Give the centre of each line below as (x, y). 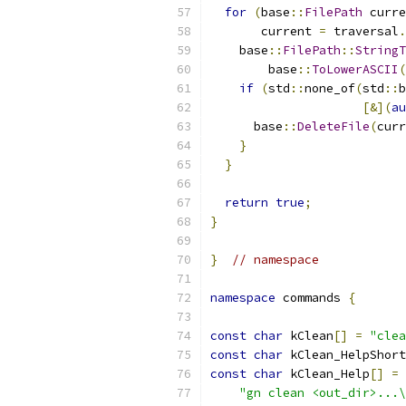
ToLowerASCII (355, 69)
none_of (330, 88)
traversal (362, 31)
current (265, 31)
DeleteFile (333, 126)
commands (312, 298)
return (246, 203)
